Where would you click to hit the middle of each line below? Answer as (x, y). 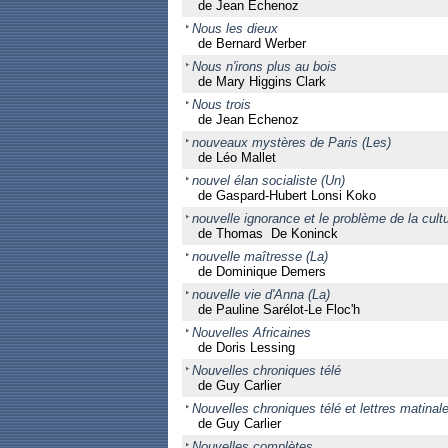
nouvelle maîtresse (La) (259, 256)
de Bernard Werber (251, 43)
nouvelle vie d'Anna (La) (260, 294)
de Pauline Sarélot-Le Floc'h (278, 309)
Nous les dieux (234, 28)
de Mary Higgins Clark (261, 81)
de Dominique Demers (261, 271)
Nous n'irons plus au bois (264, 66)
